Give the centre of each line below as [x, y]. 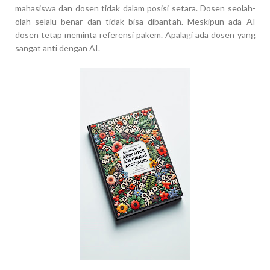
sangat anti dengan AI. [57, 48]
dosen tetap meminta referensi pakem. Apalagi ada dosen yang [135, 34]
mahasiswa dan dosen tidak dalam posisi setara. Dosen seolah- [135, 8]
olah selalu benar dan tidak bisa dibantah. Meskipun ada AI [135, 21]
